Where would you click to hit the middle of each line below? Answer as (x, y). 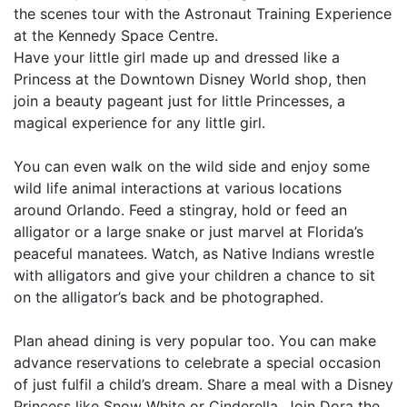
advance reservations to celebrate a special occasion (197, 362)
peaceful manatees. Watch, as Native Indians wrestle (194, 253)
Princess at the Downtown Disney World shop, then (190, 79)
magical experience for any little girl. (139, 123)
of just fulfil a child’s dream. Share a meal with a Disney (203, 384)
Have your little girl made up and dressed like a (177, 57)
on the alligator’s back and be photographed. (169, 297)
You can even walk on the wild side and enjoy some (192, 166)
